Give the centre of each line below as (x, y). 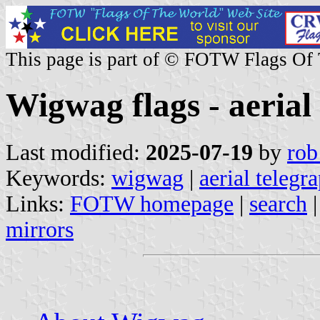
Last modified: (76, 152)
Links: (38, 204)
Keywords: (59, 178)
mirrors (40, 229)
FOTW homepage (152, 204)
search (278, 204)
